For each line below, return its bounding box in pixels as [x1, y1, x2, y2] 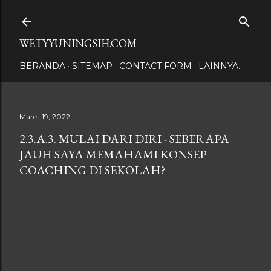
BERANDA [19, 60, 65, 71]
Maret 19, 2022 [19, 112, 70, 121]
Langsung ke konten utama [70, 7, 201, 23]
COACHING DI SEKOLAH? [19, 162, 165, 178]
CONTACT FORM [119, 60, 192, 71]
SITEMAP [72, 60, 113, 71]
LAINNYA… [198, 60, 244, 71]
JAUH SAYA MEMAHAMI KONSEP [19, 146, 207, 162]
